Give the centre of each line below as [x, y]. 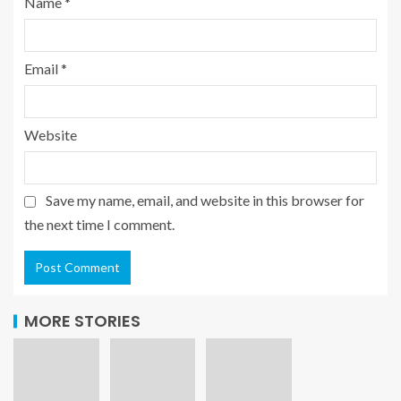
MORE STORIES [82, 320]
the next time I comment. [99, 224]
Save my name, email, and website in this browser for [205, 200]
